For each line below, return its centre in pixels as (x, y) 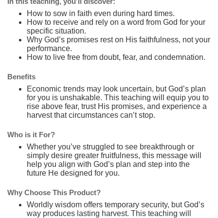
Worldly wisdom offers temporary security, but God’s (116, 204)
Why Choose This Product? (54, 192)
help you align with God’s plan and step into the (108, 164)
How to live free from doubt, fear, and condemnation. (116, 57)
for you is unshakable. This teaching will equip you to (118, 97)
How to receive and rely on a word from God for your (116, 22)
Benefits (21, 76)
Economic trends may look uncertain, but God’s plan (116, 89)
